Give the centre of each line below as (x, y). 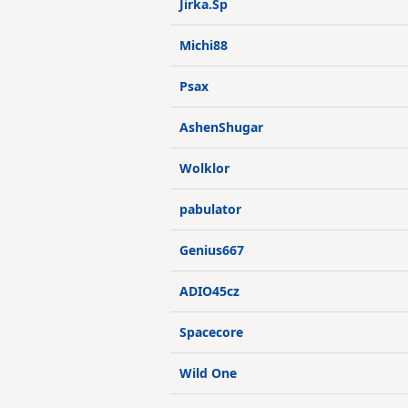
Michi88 (204, 45)
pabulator (210, 209)
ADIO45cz (209, 291)
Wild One (208, 373)
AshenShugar (221, 127)
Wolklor (204, 168)
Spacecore (211, 332)
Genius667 (212, 250)
